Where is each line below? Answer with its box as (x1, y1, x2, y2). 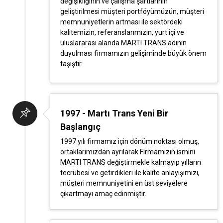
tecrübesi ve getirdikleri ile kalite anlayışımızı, (60, 169, 200, 177)
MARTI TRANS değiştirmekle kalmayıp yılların (60, 158, 201, 166)
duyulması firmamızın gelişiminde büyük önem (60, 49, 207, 57)
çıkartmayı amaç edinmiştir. (60, 190, 146, 198)
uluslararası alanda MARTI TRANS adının (60, 39, 187, 47)
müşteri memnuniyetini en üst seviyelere (60, 179, 188, 187)
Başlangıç (60, 121, 101, 132)
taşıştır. (60, 60, 83, 68)
